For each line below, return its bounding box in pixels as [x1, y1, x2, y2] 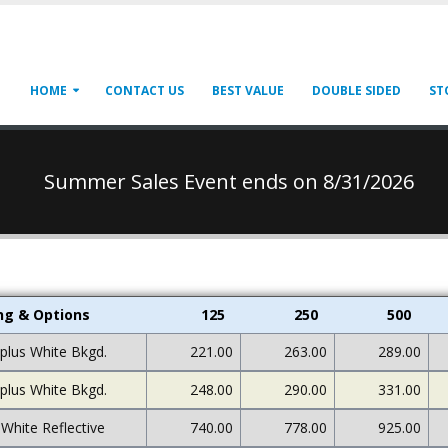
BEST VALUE [212, 82, 284, 99]
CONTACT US [105, 82, 184, 99]
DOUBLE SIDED [312, 82, 401, 99]
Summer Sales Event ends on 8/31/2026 [44, 168, 414, 195]
